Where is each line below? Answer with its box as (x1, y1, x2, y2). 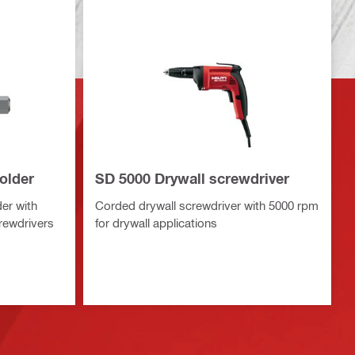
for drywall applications (94, 216, 217, 231)
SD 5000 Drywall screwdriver (94, 170, 289, 188)
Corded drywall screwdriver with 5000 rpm (94, 198, 319, 213)
